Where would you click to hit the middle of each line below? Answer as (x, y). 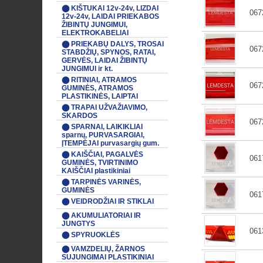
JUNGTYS (78, 224)
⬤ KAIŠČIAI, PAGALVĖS (102, 154)
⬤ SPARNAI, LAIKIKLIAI (102, 127)
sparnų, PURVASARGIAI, (103, 135)
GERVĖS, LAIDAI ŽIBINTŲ (104, 60)
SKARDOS (80, 116)
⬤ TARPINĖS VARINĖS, (101, 182)
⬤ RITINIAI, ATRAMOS (99, 80)
